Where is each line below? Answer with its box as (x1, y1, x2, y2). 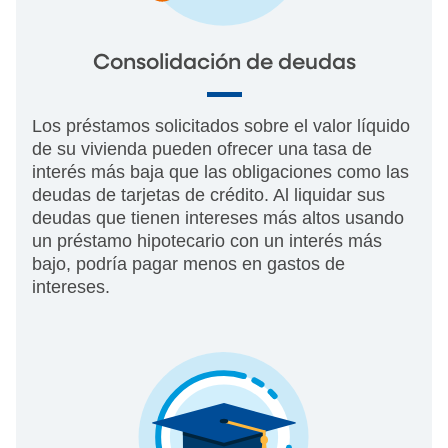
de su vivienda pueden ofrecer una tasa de (32, 139, 372, 160)
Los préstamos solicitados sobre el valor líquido (32, 116, 410, 137)
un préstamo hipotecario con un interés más (32, 231, 382, 252)
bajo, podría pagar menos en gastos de (32, 254, 345, 275)
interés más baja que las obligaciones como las (32, 162, 409, 183)
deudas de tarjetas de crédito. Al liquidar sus (32, 185, 385, 206)
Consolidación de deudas (92, 52, 356, 75)
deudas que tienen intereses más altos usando (32, 208, 404, 229)
